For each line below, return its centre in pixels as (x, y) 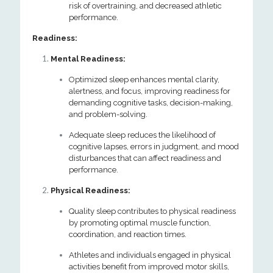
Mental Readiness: (88, 59)
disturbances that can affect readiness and (145, 158)
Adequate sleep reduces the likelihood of (142, 135)
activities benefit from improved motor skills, (149, 267)
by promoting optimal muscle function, (140, 223)
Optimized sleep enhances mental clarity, (144, 80)
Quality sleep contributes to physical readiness (152, 211)
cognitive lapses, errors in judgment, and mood (154, 147)
